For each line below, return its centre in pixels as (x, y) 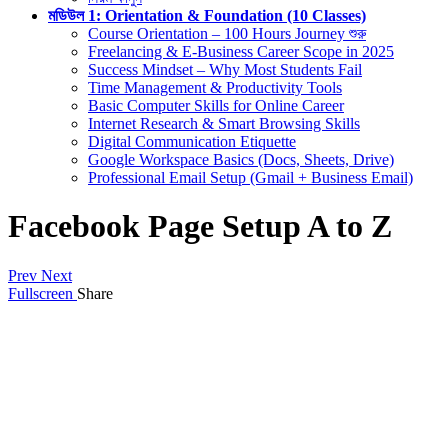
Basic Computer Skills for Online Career (216, 105)
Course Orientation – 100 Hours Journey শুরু (227, 33)
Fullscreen (40, 293)
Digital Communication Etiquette (192, 141)
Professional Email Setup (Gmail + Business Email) (250, 177)
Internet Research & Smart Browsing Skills (224, 123)
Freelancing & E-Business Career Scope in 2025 (241, 51)
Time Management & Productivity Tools (215, 87)
